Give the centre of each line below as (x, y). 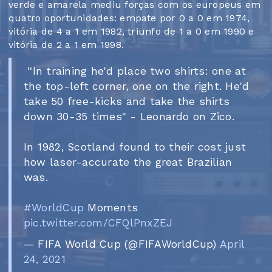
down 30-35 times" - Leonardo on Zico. (129, 117)
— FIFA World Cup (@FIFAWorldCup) (122, 244)
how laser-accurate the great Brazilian (128, 162)
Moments (111, 208)
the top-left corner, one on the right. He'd (137, 87)
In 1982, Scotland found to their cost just (135, 147)
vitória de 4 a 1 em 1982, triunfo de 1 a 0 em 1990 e (131, 32)
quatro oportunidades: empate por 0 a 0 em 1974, (129, 18)
